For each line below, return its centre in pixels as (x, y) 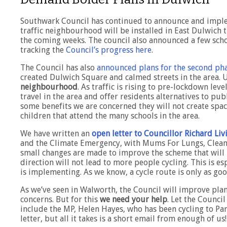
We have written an (56, 134)
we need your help (134, 200)
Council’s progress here (109, 50)
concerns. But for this (60, 200)
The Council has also (59, 68)
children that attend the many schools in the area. (110, 116)
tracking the (43, 50)
